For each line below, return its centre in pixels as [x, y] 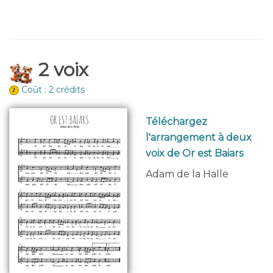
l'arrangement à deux [199, 138]
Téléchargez [176, 122]
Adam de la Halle [187, 174]
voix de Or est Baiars [194, 154]
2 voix [61, 70]
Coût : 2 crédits [53, 90]
